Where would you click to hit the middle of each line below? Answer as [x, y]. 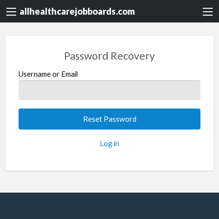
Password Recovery [109, 56]
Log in [109, 143]
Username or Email [48, 74]
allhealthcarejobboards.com [77, 11]
